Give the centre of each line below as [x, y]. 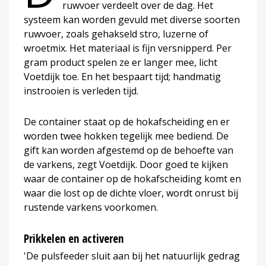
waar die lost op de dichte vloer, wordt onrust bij [131, 193]
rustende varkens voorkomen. [91, 207]
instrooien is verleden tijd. [81, 91]
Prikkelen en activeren [74, 238]
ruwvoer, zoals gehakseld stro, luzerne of [116, 34]
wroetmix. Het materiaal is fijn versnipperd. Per [128, 48]
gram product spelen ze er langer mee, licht [121, 62]
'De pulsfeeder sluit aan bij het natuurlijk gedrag [132, 256]
